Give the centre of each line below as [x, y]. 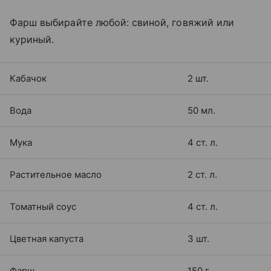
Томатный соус [43, 207]
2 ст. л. [202, 175]
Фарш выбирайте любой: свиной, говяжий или [122, 23]
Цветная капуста [47, 239]
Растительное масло [56, 175]
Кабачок [28, 79]
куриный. [32, 40]
